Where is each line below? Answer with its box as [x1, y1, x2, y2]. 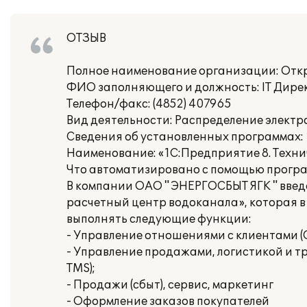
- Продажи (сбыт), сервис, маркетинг [66, 278, 273, 292]
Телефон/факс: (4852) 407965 [66, 97, 232, 111]
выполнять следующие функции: [66, 212, 251, 226]
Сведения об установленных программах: [66, 130, 304, 144]
